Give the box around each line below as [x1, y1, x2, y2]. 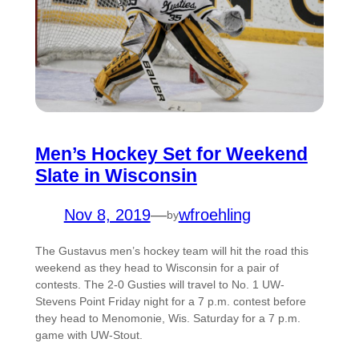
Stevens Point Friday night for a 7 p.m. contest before [34, 295, 306, 309]
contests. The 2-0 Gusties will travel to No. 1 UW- [34, 278, 284, 292]
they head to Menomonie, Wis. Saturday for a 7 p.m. [34, 312, 301, 325]
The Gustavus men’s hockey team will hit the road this [34, 244, 309, 258]
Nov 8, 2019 [63, 206, 151, 224]
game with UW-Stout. [34, 329, 143, 342]
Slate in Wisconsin [34, 165, 197, 187]
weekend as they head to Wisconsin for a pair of [34, 261, 279, 275]
